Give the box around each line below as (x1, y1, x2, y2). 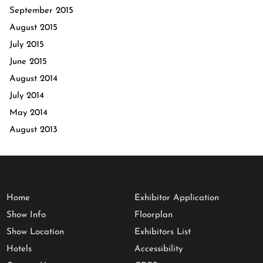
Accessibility (134, 245, 183, 254)
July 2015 (9, 41, 44, 49)
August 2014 (9, 75, 58, 83)
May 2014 (9, 109, 48, 117)
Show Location (6, 228, 64, 237)
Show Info (6, 211, 46, 220)
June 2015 (9, 58, 47, 66)
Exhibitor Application (134, 194, 219, 203)
